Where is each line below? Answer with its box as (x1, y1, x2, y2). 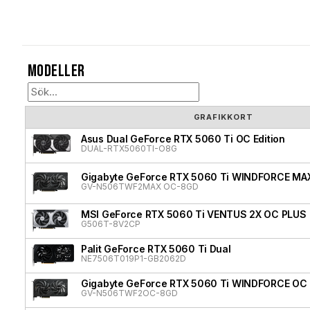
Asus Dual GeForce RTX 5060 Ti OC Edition (81, 133, 285, 145)
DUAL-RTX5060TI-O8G (81, 143, 177, 154)
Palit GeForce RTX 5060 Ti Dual (81, 243, 231, 255)
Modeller (28, 61, 85, 82)
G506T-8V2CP (81, 219, 140, 230)
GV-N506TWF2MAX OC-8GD (81, 181, 199, 192)
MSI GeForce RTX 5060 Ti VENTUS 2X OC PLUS (81, 208, 307, 221)
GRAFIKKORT (193, 112, 253, 122)
